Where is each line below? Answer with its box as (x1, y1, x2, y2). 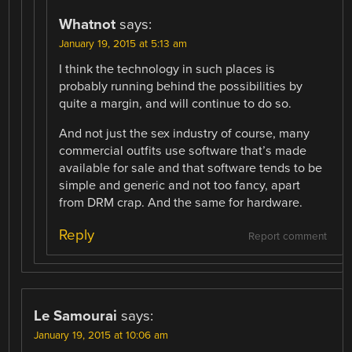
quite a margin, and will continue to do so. (59, 95, 292, 112)
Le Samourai (34, 307, 118, 325)
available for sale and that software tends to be (59, 160, 323, 177)
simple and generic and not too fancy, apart (59, 178, 301, 194)
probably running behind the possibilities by (59, 78, 303, 94)
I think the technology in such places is (59, 60, 276, 77)
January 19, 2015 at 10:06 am (34, 329, 169, 343)
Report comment (247, 230, 327, 244)
